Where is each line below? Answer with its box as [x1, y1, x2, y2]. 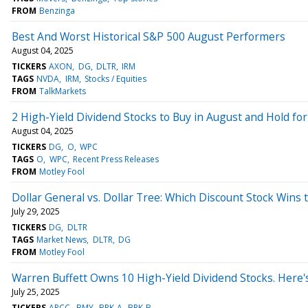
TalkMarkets [39, 85, 87, 97]
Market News [36, 233, 87, 245]
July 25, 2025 [12, 285, 60, 298]
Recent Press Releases [72, 153, 159, 165]
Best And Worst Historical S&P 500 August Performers [12, 28, 285, 44]
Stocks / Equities [84, 72, 146, 85]
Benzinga [39, 4, 76, 16]
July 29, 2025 [12, 205, 60, 217]
